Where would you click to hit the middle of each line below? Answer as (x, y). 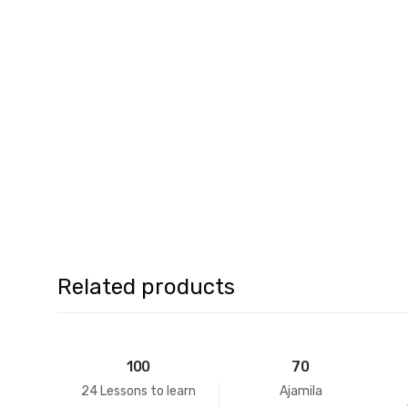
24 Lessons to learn (138, 392)
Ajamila (301, 392)
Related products (146, 286)
